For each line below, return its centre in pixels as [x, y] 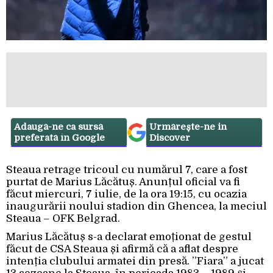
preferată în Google [59, 138]
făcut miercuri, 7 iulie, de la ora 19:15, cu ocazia [126, 194]
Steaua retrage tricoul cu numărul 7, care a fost [127, 170]
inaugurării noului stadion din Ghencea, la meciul [136, 207]
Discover [170, 138]
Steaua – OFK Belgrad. [63, 219]
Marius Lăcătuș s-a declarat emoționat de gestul [129, 237]
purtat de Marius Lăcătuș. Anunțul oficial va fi [123, 182]
